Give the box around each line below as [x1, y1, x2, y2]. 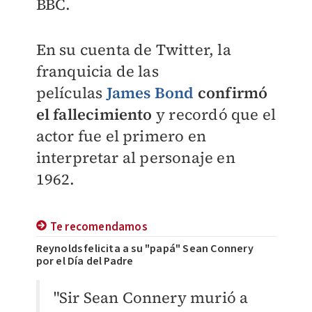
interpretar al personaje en [36, 147, 235, 168]
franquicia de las [36, 61, 159, 81]
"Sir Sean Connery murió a [53, 287, 249, 309]
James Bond [106, 82, 194, 103]
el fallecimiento [36, 104, 153, 125]
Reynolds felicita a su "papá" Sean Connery [36, 241, 253, 257]
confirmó [197, 82, 268, 103]
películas [36, 82, 107, 103]
